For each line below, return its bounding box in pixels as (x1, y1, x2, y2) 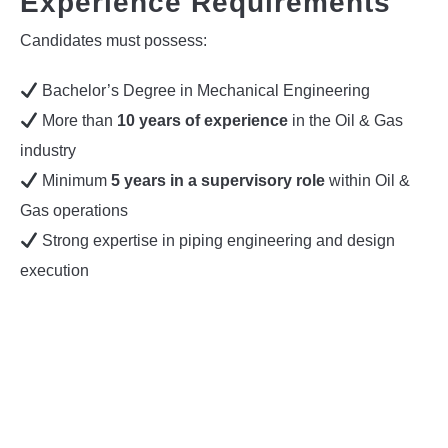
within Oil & (325, 172, 411, 190)
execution (20, 262, 89, 280)
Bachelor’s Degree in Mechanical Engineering (38, 82, 371, 100)
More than (38, 112, 118, 130)
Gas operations (20, 202, 128, 220)
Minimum (38, 172, 112, 190)
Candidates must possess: (20, 32, 207, 50)
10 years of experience (117, 112, 289, 130)
